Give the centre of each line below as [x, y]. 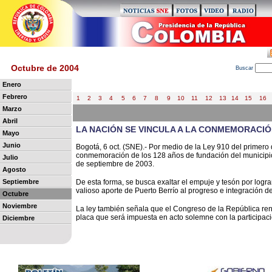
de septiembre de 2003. [115, 164]
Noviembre [20, 206]
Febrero [15, 97]
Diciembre [19, 218]
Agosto [14, 169]
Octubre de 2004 [45, 68]
